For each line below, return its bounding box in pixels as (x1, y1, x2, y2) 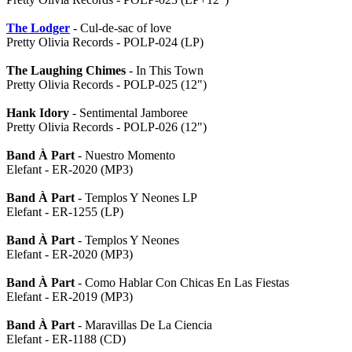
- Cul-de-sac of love (70, 21, 171, 35)
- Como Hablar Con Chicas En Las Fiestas (75, 276, 289, 289)
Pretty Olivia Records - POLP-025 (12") (6, 78, 207, 91)
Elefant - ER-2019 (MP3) (6, 290, 133, 303)
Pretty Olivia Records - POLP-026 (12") (6, 120, 207, 134)
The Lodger (6, 21, 70, 35)
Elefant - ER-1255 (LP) (6, 205, 123, 218)
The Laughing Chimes (6, 64, 126, 77)
